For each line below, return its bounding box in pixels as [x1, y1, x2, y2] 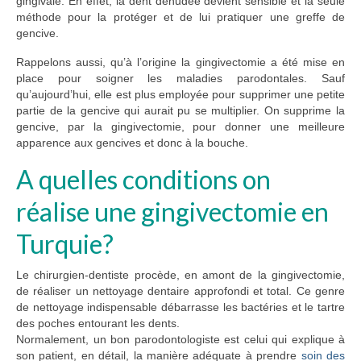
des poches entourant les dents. [16, 317, 180, 330]
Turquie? [16, 227, 114, 259]
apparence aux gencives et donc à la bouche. [16, 135, 248, 149]
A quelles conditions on [16, 163, 271, 195]
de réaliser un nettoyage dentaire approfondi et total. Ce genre [16, 284, 345, 298]
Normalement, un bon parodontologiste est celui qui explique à [16, 333, 345, 346]
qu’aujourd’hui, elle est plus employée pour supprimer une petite [16, 87, 345, 101]
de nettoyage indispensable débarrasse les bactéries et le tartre [16, 301, 345, 314]
